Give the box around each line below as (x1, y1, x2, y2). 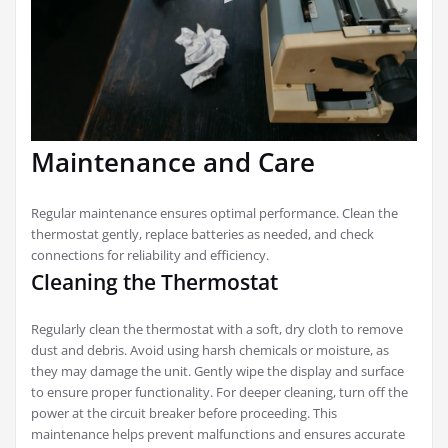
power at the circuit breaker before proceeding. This (31, 403, 337, 422)
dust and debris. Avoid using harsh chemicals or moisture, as (31, 340, 389, 359)
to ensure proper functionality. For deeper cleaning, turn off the (31, 382, 408, 401)
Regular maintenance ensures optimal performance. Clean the (31, 203, 398, 222)
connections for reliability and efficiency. (31, 245, 269, 264)
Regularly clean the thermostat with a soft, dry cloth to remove (31, 319, 403, 338)
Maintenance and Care (31, 143, 315, 180)
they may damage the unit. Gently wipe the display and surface (31, 361, 404, 380)
